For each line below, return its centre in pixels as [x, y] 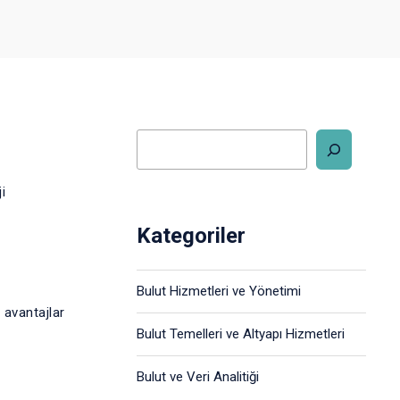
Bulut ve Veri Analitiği [197, 377]
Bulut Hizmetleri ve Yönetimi [218, 291]
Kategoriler [191, 236]
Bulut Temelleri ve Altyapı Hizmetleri [240, 334]
